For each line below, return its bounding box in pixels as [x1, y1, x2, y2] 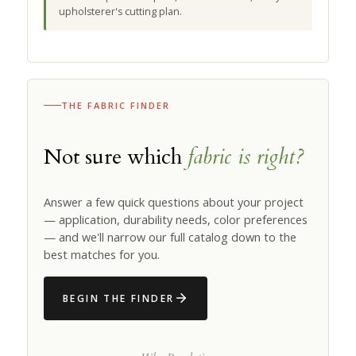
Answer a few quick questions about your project [44, 194, 304, 210]
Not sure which [44, 141, 188, 172]
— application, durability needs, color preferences [44, 211, 308, 227]
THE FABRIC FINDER [61, 99, 170, 111]
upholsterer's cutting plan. [59, 4, 182, 18]
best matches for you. [44, 246, 160, 262]
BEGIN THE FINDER [63, 291, 175, 305]
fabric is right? [187, 141, 304, 172]
